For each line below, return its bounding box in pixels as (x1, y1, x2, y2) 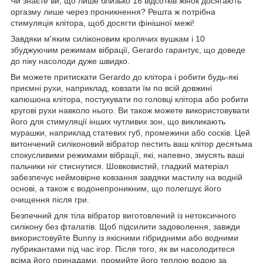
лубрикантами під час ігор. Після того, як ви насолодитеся (11, 244, 235, 254)
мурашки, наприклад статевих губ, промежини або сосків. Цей (11, 127, 250, 137)
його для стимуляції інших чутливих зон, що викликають (11, 116, 225, 126)
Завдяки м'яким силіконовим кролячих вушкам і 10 (11, 33, 205, 43)
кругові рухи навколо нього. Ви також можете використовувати (11, 105, 249, 115)
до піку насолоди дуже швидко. (11, 56, 130, 66)
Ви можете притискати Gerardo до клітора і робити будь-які (11, 72, 238, 82)
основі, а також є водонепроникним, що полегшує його (11, 183, 221, 193)
